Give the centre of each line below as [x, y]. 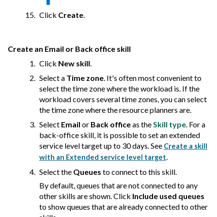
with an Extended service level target [103, 157]
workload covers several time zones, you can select [123, 99]
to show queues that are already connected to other [124, 207]
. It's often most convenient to [153, 78]
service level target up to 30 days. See [101, 146]
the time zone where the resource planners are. [115, 110]
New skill [74, 63]
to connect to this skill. [139, 172]
